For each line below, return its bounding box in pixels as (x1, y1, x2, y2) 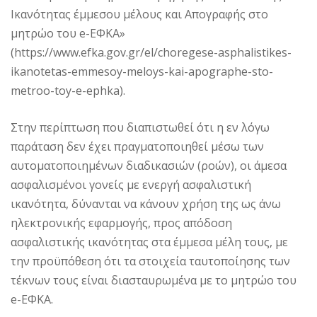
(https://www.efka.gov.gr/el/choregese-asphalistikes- (11, 45, 292, 60)
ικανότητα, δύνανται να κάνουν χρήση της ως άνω (11, 196, 281, 212)
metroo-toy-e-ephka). (11, 83, 125, 98)
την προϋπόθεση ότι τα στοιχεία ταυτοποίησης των (11, 253, 290, 269)
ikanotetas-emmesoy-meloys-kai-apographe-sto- (11, 64, 273, 79)
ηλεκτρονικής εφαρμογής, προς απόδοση (11, 215, 232, 231)
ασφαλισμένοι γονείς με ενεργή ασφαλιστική (11, 177, 251, 192)
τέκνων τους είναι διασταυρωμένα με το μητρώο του (11, 272, 296, 288)
